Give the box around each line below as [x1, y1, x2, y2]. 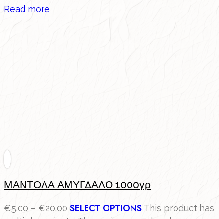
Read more [4, 4, 50, 15]
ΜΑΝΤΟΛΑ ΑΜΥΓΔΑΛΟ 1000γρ [4, 178, 151, 191]
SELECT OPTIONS [70, 202, 142, 215]
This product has [144, 203, 214, 214]
